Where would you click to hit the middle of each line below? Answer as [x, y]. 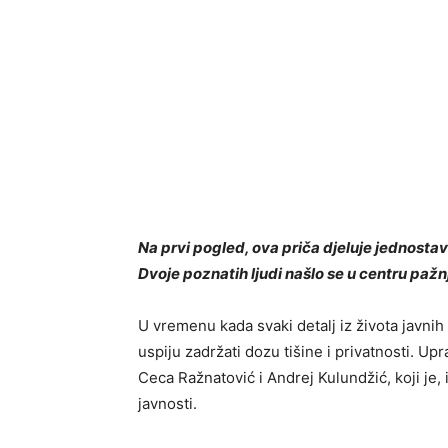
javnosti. [167, 403]
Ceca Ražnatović [196, 377]
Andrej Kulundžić [327, 377]
